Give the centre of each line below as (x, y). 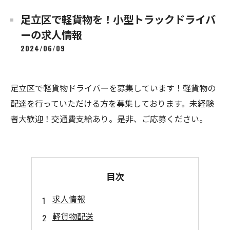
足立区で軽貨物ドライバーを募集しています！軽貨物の (113, 88)
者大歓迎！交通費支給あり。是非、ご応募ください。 (109, 119)
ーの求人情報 (51, 34)
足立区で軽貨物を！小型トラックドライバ (118, 19)
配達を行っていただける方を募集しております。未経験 (112, 103)
